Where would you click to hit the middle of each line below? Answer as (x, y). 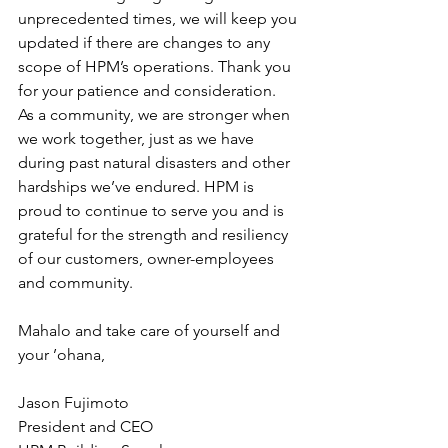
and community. (81, 282)
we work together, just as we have (138, 138)
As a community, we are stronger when (156, 114)
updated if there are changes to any (146, 42)
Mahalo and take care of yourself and (151, 330)
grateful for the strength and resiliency (155, 234)
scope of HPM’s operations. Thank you (156, 66)
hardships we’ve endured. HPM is (138, 186)
